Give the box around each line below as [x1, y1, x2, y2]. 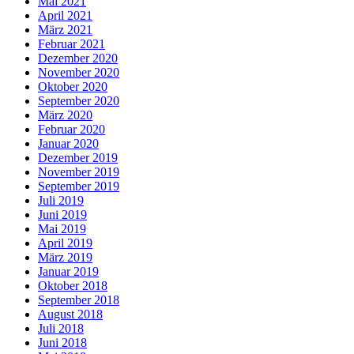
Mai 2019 [38, 221, 86, 235]
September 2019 [38, 179, 119, 193]
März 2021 [38, 22, 92, 36]
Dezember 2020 [38, 51, 118, 65]
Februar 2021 [38, 36, 105, 51]
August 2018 [38, 307, 103, 321]
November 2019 [38, 164, 119, 179]
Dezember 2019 [38, 150, 118, 164]
